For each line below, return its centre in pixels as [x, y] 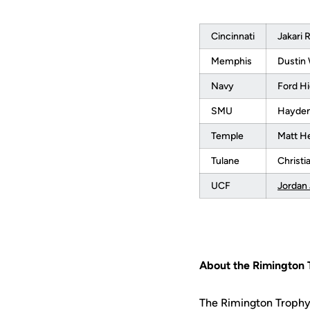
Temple [227, 136]
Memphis [231, 61]
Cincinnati [233, 36]
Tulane [225, 161]
